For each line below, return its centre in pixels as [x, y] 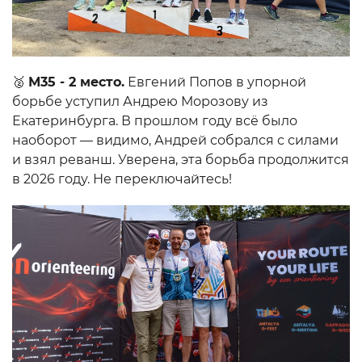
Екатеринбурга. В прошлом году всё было [155, 120]
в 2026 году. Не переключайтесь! [122, 179]
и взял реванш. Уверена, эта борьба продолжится [181, 159]
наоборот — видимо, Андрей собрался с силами [175, 140]
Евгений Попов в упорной [215, 82]
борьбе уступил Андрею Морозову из [140, 101]
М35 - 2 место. [76, 82]
